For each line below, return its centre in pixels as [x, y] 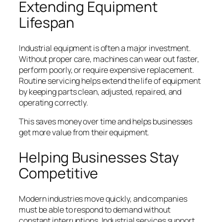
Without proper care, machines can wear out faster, [109, 59]
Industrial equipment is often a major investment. [105, 48]
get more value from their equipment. [84, 133]
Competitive [58, 173]
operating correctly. [54, 103]
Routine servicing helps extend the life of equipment [110, 81]
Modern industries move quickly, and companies [103, 198]
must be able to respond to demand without [95, 209]
